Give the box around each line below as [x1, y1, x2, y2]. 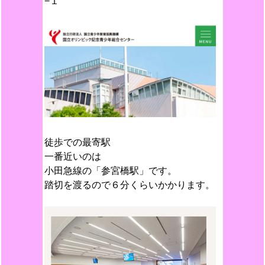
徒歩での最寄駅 [44, 137, 111, 147]
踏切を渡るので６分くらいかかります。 [44, 180, 215, 190]
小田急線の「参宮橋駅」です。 [44, 166, 177, 176]
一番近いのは [44, 151, 101, 161]
